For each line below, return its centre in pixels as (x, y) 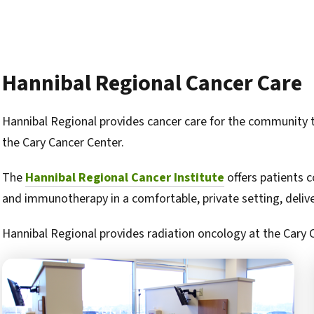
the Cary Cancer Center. (63, 143)
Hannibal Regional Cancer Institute (125, 178)
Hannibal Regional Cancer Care (152, 83)
